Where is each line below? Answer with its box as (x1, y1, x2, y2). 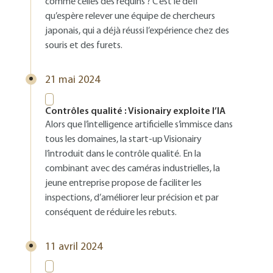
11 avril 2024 (45, 241, 102, 253)
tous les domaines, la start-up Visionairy (45, 135, 202, 144)
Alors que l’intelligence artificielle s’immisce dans (45, 120, 233, 130)
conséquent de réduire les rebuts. (45, 208, 177, 218)
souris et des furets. (45, 41, 122, 51)
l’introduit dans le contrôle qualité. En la (45, 149, 201, 159)
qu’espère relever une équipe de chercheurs (45, 12, 215, 21)
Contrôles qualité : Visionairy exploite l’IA (45, 107, 225, 116)
